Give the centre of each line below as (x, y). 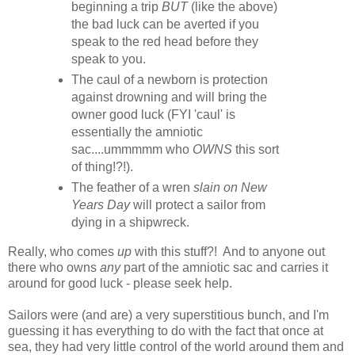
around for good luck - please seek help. (120, 284)
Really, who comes (63, 252)
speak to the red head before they (164, 42)
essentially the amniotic (137, 132)
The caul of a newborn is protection (169, 80)
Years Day (100, 205)
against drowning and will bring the (169, 97)
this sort (255, 150)
